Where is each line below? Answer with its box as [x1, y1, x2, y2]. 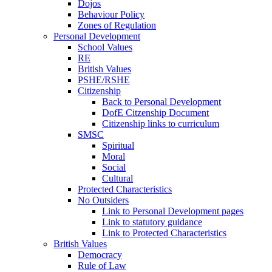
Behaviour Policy [78, 8, 144, 19]
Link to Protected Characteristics [102, 227, 226, 238]
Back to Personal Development [102, 96, 221, 107]
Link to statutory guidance [102, 216, 202, 227]
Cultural [102, 172, 133, 183]
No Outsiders [78, 194, 129, 205]
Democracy [78, 249, 122, 260]
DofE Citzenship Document [102, 107, 209, 118]
